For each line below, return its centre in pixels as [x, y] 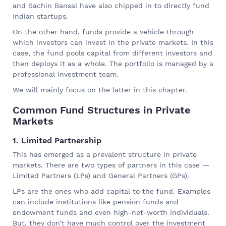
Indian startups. [40, 16]
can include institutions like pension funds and [96, 202]
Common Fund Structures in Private [102, 110]
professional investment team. [66, 74]
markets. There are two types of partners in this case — [111, 165]
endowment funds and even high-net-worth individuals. [111, 212]
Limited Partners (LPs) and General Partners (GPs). [101, 175]
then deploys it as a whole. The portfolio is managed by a [113, 63]
